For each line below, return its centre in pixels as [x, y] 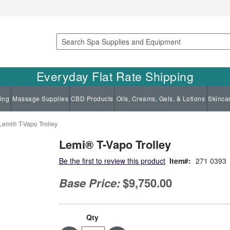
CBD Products [92, 98]
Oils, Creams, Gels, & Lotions [161, 98]
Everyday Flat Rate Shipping [115, 76]
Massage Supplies [40, 98]
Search [67, 52]
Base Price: [90, 183]
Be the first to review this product [112, 160]
